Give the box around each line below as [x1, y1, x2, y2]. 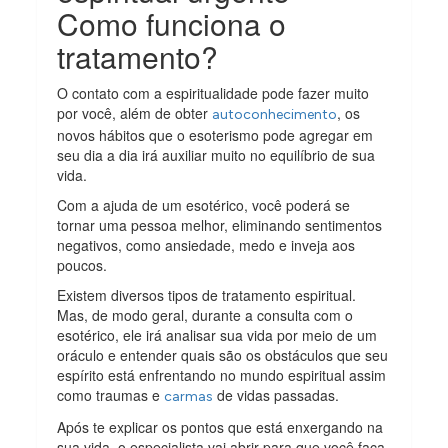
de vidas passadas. [213, 384, 340, 405]
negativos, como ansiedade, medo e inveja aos [57, 234, 356, 255]
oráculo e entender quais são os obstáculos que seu [57, 344, 389, 365]
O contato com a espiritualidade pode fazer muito [57, 82, 370, 103]
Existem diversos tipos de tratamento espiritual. [57, 284, 357, 305]
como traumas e [57, 384, 165, 405]
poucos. [57, 254, 108, 275]
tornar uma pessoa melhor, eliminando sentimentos [57, 214, 383, 235]
